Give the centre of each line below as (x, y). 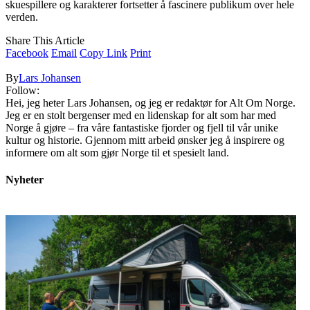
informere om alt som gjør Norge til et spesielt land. (117, 153)
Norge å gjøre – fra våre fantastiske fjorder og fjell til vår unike (142, 128)
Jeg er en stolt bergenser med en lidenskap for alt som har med (141, 116)
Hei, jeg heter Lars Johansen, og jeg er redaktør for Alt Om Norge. (151, 103)
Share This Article (45, 41)
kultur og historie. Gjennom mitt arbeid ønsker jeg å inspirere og (145, 140)
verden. (22, 17)
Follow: (22, 91)
